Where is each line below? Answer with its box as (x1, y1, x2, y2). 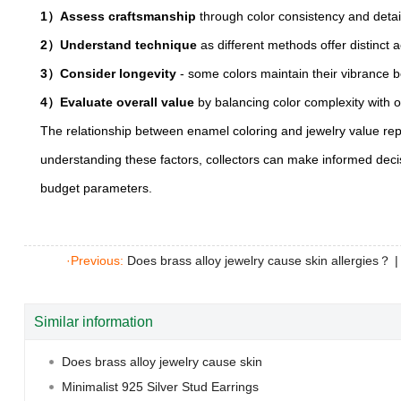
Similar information (34, 314, 153, 329)
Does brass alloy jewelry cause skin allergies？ (127, 253, 391, 268)
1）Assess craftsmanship (40, 9, 197, 23)
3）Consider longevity (40, 66, 177, 81)
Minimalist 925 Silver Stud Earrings (61, 380, 259, 394)
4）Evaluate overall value (40, 95, 195, 109)
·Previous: (66, 253, 127, 268)
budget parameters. (40, 181, 153, 195)
